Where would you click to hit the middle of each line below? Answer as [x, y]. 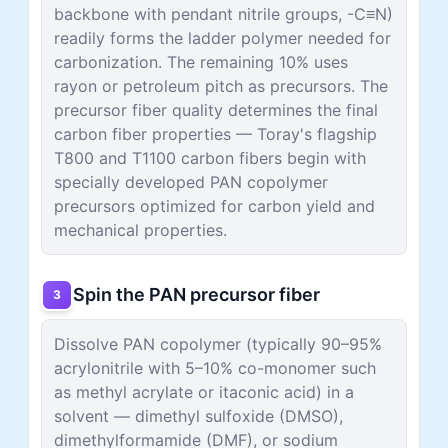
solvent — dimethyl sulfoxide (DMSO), [198, 415]
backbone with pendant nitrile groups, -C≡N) [223, 13]
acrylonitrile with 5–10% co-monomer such [215, 367]
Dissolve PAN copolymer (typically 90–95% [218, 343]
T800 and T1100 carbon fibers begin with [210, 157]
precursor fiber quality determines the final [216, 109]
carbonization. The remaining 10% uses [201, 61]
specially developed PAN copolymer [191, 181]
